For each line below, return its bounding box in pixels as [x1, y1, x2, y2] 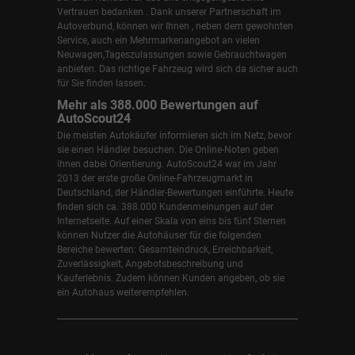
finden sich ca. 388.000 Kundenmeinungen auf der [57, 200, 273, 212]
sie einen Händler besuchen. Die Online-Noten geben [57, 143, 279, 155]
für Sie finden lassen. [57, 78, 148, 90]
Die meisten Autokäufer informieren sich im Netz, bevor [57, 129, 292, 141]
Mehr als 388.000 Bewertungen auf [57, 97, 258, 113]
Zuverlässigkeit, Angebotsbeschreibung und [57, 258, 243, 269]
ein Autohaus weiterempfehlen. [57, 286, 189, 298]
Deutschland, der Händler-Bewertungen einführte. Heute [57, 186, 293, 198]
